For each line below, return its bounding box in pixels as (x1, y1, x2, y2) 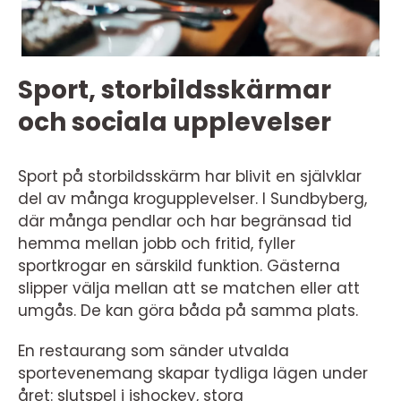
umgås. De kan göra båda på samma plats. (18, 300, 358, 322)
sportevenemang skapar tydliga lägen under (18, 363, 368, 385)
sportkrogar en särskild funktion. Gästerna (18, 255, 340, 277)
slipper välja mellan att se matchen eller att (18, 277, 360, 300)
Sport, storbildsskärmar (18, 73, 331, 108)
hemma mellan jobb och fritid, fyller (18, 233, 295, 255)
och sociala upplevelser (18, 105, 331, 141)
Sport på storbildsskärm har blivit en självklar (18, 166, 362, 188)
